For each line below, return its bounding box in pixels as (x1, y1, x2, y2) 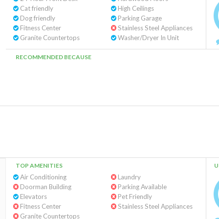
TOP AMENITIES (16, 162, 63, 169)
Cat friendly (19, 4, 53, 12)
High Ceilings (116, 4, 154, 12)
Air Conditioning (19, 173, 66, 181)
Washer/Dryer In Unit (116, 34, 179, 42)
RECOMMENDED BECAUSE (16, 53, 91, 61)
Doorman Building (19, 183, 71, 191)
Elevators (19, 193, 47, 200)
